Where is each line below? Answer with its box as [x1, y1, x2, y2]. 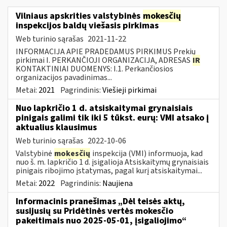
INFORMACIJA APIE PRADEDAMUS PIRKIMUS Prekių [16, 46, 196, 57]
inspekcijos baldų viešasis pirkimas [16, 19, 159, 32]
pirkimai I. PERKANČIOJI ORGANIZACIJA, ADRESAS [16, 54, 192, 66]
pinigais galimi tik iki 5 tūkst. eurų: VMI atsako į [16, 111, 209, 124]
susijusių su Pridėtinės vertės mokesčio [16, 204, 173, 217]
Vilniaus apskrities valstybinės [16, 9, 142, 22]
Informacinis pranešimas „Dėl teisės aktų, [16, 195, 185, 208]
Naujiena [102, 177, 133, 189]
